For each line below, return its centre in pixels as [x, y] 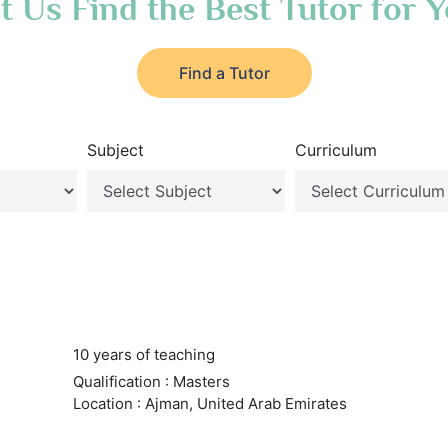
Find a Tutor [224, 73]
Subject [115, 150]
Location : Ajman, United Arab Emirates [209, 403]
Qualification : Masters [151, 381]
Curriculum [336, 150]
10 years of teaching [143, 354]
